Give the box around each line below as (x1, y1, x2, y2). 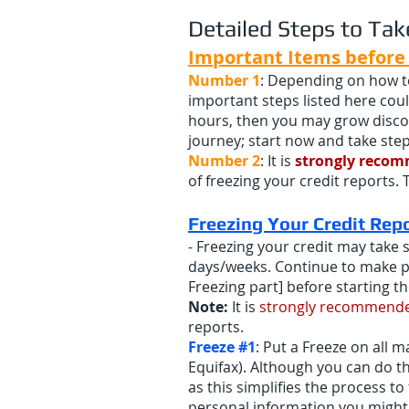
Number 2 (188, 151, 260, 171)
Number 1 (188, 70, 260, 90)
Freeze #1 (188, 337, 256, 357)
